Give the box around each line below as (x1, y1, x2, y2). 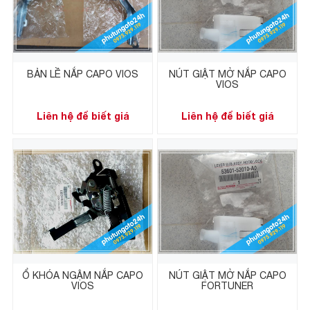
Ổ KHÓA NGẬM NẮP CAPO (22, 270, 143, 282)
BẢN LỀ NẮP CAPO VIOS (27, 69, 138, 80)
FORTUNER (201, 280, 253, 292)
